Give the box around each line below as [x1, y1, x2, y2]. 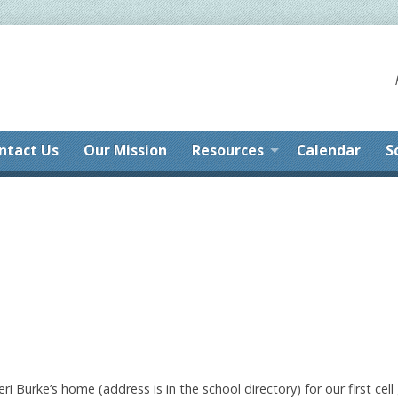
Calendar [297, 140, 361, 160]
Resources [192, 140, 264, 160]
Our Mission [84, 140, 167, 160]
